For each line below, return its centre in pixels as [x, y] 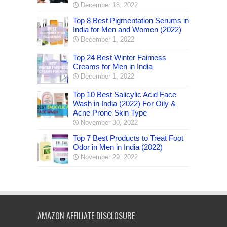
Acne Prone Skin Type [110, 112]
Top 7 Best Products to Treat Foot [128, 138]
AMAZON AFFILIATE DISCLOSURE [86, 216]
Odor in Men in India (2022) [118, 147]
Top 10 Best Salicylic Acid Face [125, 94]
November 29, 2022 [109, 157]
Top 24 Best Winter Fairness [120, 57]
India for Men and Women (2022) [127, 29]
